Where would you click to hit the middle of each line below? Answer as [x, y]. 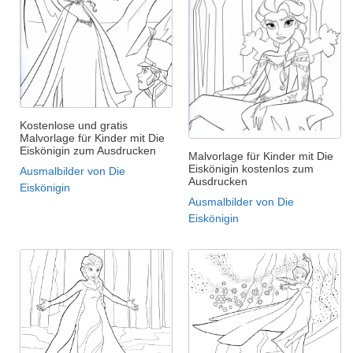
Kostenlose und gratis [74, 125]
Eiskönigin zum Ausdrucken [88, 150]
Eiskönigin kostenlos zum [251, 168]
